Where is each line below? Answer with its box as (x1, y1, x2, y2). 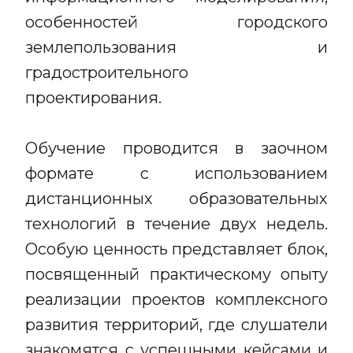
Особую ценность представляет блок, (25, 240, 328, 258)
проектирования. (25, 88, 162, 107)
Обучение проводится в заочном (25, 139, 328, 158)
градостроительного (25, 63, 188, 82)
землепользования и (25, 38, 328, 57)
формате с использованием (25, 164, 328, 183)
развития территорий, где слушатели (25, 315, 328, 334)
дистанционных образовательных (25, 189, 328, 208)
